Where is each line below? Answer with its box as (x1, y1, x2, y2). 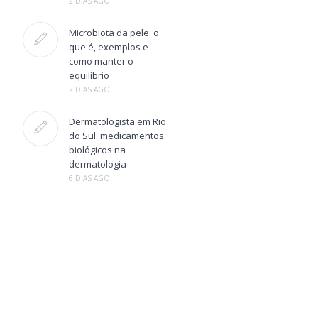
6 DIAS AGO (68, 173, 110, 183)
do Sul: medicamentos (68, 129, 164, 142)
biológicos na (68, 143, 126, 156)
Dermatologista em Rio (68, 115, 166, 128)
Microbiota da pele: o (68, 26, 159, 39)
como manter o (68, 55, 133, 67)
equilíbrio (68, 69, 109, 82)
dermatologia (68, 158, 126, 170)
